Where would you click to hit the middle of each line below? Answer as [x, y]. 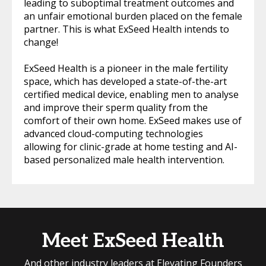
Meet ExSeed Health [133, 241]
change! [41, 42]
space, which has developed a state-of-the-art [125, 82]
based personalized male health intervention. [124, 160]
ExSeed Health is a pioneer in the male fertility [126, 69]
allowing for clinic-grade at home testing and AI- [131, 147]
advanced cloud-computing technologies [113, 134]
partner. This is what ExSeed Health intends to [126, 29]
